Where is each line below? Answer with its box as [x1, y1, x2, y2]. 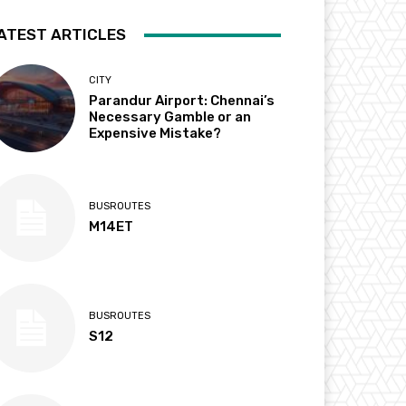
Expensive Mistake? [89, 125, 222, 142]
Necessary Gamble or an [89, 109, 252, 126]
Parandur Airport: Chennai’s [89, 92, 275, 110]
